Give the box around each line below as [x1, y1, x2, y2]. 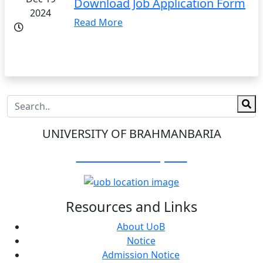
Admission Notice [102, 248, 180, 262]
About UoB [117, 220, 165, 234]
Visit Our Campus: [76, 146, 187, 164]
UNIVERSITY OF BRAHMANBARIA [42, 125, 221, 141]
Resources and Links [66, 197, 197, 217]
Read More [74, 15, 123, 29]
